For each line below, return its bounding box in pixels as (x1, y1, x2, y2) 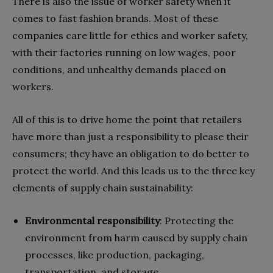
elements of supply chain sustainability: (12, 181, 193, 194)
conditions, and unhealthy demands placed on (12, 63, 226, 76)
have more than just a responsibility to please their (12, 130, 249, 143)
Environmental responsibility (25, 214, 160, 227)
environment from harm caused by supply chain (25, 231, 247, 244)
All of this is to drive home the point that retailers (12, 113, 242, 126)
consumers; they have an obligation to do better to (12, 147, 249, 160)
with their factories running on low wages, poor (12, 46, 236, 58)
